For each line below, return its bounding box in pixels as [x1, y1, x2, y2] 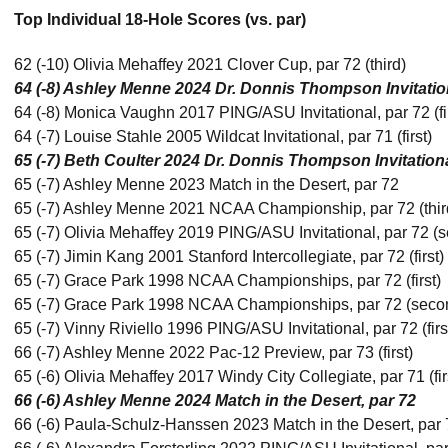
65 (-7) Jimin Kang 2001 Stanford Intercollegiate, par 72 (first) [14, 248, 444, 265]
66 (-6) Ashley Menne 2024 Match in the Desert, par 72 [14, 392, 416, 409]
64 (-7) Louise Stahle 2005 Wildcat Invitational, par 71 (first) [14, 128, 432, 145]
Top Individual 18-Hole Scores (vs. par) [14, 11, 306, 28]
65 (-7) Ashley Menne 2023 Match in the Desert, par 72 [14, 176, 399, 193]
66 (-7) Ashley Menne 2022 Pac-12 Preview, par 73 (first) [14, 344, 413, 361]
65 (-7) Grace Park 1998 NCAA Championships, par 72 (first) [14, 272, 441, 289]
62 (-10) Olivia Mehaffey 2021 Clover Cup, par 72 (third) [14, 56, 406, 73]
